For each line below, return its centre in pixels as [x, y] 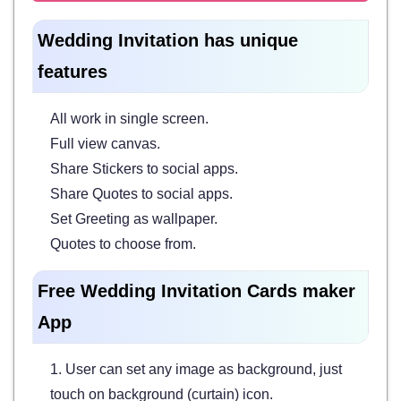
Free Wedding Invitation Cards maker [196, 290]
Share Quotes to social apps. [141, 193]
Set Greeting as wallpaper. [134, 218]
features [73, 71]
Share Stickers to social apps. [144, 168]
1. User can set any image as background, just [196, 369]
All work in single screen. [129, 118]
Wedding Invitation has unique [168, 40]
